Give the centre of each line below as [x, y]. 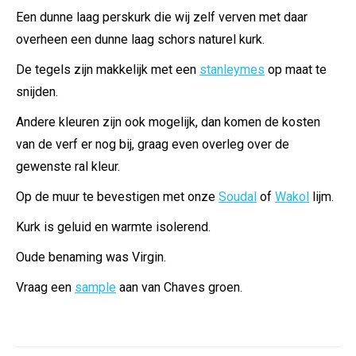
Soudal [238, 197]
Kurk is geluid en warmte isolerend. [113, 227]
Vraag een [45, 287]
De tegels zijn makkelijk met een [108, 70]
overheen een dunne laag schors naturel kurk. [140, 39]
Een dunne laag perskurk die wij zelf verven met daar [162, 17]
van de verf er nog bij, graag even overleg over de [153, 144]
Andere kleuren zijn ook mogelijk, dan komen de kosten [168, 122]
